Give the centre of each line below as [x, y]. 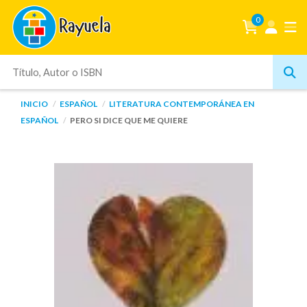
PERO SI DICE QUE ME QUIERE [129, 120]
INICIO [34, 104]
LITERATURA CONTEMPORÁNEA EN [182, 104]
